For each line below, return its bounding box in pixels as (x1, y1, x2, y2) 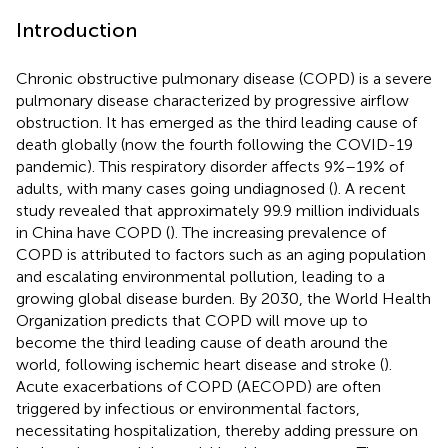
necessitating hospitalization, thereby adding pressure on (16, 420, 418, 440)
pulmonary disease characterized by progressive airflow (16, 90, 409, 110)
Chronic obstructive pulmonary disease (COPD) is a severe (16, 68, 432, 88)
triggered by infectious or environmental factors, (16, 398, 360, 418)
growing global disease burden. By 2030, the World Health (16, 288, 431, 308)
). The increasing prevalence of (170, 222, 386, 242)
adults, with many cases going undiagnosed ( (16, 178, 333, 198)
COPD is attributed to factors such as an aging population (16, 244, 426, 264)
